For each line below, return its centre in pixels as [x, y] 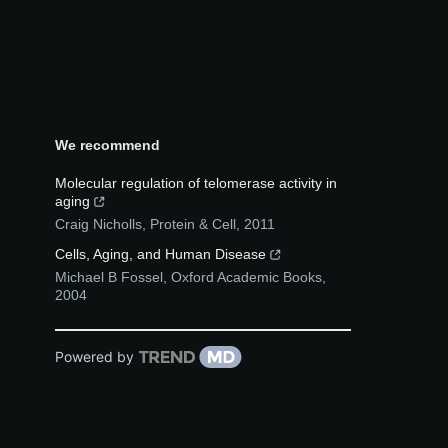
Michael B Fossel [109, 276]
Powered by [94, 356]
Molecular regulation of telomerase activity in [196, 182]
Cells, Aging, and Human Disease [160, 253]
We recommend [107, 144]
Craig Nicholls [98, 223]
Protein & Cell [193, 223]
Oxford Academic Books [246, 276]
